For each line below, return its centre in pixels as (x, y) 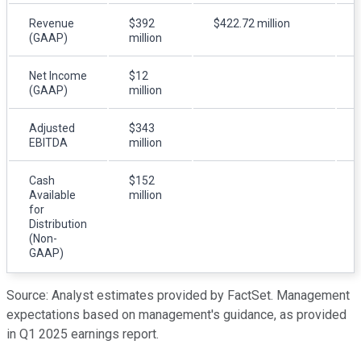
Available (52, 195)
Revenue (52, 23)
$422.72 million (252, 23)
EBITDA (48, 142)
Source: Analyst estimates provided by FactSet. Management (178, 295)
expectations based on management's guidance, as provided (176, 314)
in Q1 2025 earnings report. (83, 334)
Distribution (58, 224)
